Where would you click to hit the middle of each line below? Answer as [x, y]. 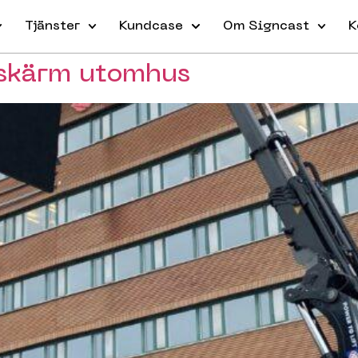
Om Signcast [266, 26]
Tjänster [53, 26]
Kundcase [151, 26]
